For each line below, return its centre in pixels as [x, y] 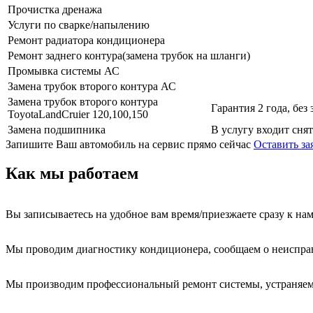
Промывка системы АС [64, 71]
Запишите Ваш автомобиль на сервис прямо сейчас [128, 144]
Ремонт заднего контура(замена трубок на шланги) [129, 55]
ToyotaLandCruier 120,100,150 [78, 114]
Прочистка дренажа [55, 9]
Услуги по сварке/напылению [79, 24]
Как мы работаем [72, 174]
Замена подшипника [57, 129]
